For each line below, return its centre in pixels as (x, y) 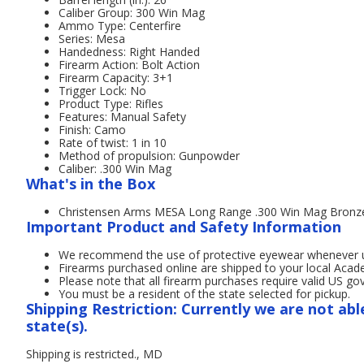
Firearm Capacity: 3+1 (116, 78)
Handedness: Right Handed (129, 52)
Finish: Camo (92, 130)
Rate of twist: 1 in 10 (113, 143)
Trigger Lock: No (102, 91)
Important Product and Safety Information (184, 227)
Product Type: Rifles (111, 104)
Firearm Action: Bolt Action (129, 65)
